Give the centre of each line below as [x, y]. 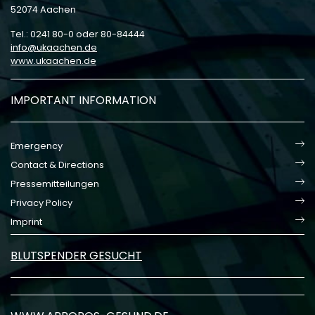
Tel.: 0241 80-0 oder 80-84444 [78, 34]
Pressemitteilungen [55, 184]
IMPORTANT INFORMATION [83, 100]
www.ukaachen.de [53, 61]
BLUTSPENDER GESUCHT [76, 256]
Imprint [26, 222]
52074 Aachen [43, 9]
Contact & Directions [57, 165]
